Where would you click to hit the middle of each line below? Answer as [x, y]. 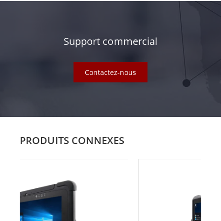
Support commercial [110, 41]
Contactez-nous [110, 73]
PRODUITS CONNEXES [72, 141]
